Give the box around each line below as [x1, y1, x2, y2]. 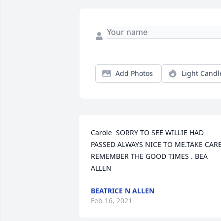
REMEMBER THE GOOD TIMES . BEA [91, 151, 208, 161]
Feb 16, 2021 [91, 196, 132, 206]
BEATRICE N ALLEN [91, 186, 154, 196]
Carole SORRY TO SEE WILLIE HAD [91, 128, 204, 138]
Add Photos [115, 69, 153, 78]
